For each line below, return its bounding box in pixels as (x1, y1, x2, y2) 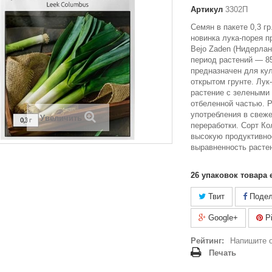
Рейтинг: (191, 236, 224, 245)
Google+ (206, 213, 238, 222)
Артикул (191, 5, 223, 14)
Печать (209, 248, 236, 257)
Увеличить (39, 114, 82, 123)
